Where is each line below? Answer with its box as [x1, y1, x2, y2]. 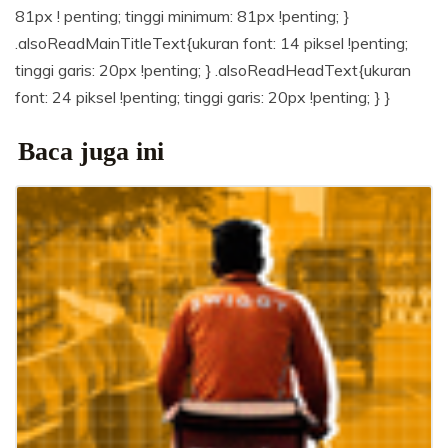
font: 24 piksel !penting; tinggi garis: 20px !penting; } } [15, 87, 390, 108]
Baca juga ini [18, 137, 164, 167]
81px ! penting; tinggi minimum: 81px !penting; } [15, 6, 349, 27]
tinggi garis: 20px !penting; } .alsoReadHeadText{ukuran [15, 60, 411, 81]
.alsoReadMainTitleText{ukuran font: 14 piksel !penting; [15, 33, 408, 54]
